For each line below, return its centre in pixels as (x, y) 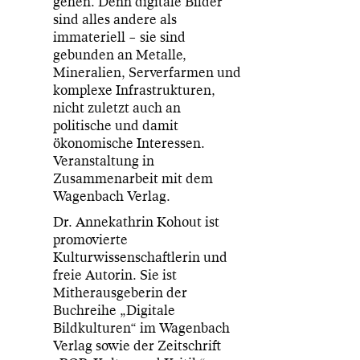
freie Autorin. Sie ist (115, 275)
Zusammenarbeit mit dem (133, 179)
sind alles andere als (115, 20)
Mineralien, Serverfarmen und (147, 73)
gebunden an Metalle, (120, 55)
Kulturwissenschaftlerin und (141, 257)
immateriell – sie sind (120, 38)
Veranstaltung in (104, 162)
